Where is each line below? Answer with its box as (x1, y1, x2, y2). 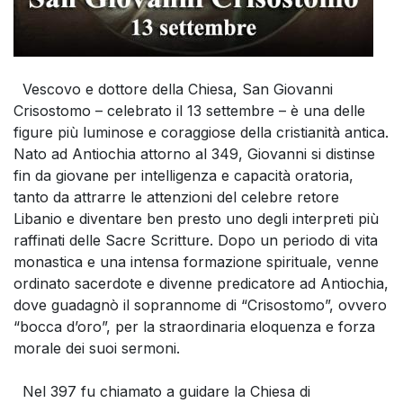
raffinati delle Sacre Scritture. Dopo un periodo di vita (13, 231, 378, 250)
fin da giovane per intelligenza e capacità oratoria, (13, 166, 354, 185)
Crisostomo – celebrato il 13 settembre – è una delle (13, 102, 365, 121)
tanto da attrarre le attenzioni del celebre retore (13, 188, 339, 207)
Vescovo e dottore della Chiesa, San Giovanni (13, 80, 333, 99)
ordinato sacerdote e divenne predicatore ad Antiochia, (13, 274, 389, 293)
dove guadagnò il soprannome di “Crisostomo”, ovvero (13, 296, 387, 315)
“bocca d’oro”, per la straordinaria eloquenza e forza (13, 318, 375, 336)
